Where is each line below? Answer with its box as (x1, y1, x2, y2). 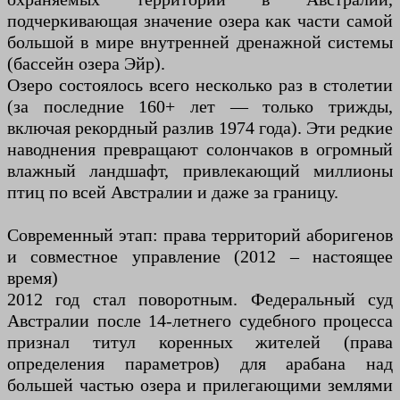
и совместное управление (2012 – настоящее (7, 246, 393, 266)
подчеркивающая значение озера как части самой (7, 10, 393, 30)
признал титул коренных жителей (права (7, 331, 393, 352)
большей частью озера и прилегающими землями (7, 374, 393, 395)
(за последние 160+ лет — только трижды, (7, 96, 393, 116)
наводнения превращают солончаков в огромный (7, 138, 393, 159)
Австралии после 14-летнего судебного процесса (7, 310, 393, 330)
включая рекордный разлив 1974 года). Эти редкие (7, 117, 393, 137)
